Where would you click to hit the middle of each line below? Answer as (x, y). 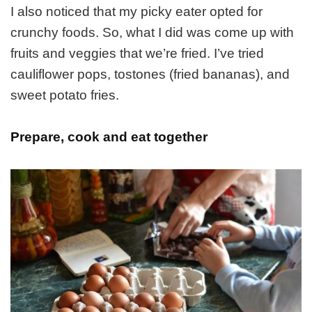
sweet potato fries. (65, 95)
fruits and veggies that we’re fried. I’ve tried (137, 54)
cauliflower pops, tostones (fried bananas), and (150, 75)
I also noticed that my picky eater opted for (136, 12)
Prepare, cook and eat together (109, 137)
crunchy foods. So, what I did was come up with (152, 33)
